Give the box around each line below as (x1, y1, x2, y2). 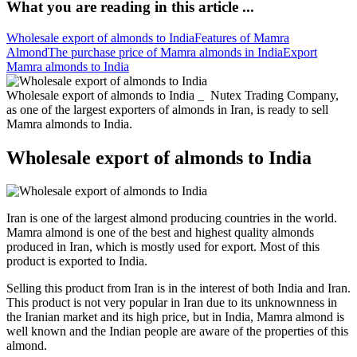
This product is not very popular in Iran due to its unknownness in (6, 296, 337, 310)
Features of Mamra (194, 30, 289, 45)
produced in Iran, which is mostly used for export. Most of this (6, 240, 320, 254)
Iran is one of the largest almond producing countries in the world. (6, 211, 337, 226)
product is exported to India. (6, 254, 147, 269)
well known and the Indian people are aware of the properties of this (6, 324, 348, 339)
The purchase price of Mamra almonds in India (48, 45, 283, 59)
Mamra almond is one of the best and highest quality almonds (6, 226, 314, 240)
